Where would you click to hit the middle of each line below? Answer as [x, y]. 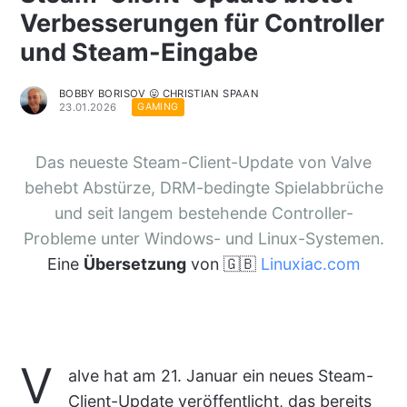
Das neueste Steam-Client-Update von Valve [203, 162]
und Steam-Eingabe [139, 52]
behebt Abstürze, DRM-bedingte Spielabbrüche [203, 187]
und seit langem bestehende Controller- [203, 213]
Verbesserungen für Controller [202, 23]
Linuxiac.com [310, 263]
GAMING [158, 107]
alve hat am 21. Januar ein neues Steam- [220, 376]
